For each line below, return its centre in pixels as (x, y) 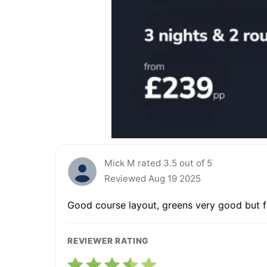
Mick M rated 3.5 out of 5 (158, 163)
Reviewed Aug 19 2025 (153, 179)
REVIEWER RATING (108, 241)
